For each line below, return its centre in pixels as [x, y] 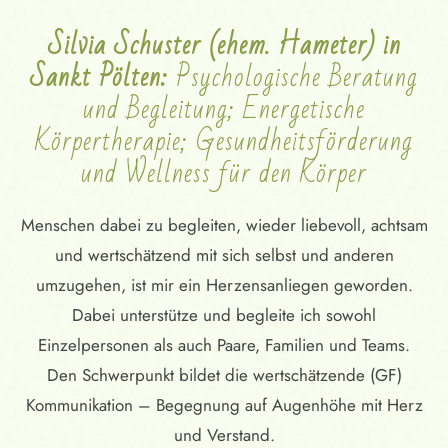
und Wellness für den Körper [224, 173]
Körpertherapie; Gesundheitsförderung [224, 141]
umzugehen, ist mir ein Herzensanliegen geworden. [224, 284]
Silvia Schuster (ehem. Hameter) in [224, 45]
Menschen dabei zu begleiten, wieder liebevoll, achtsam [224, 224]
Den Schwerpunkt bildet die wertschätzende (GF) [224, 374]
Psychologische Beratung [297, 77]
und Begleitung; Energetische [224, 109]
